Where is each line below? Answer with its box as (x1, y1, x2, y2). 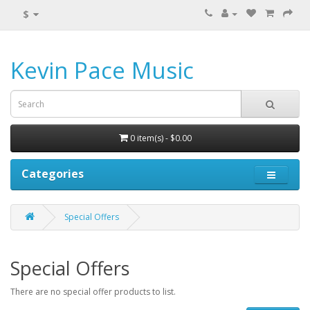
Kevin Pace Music (10, 55, 194, 86)
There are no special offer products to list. (10, 286, 176, 298)
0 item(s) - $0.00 (129, 132, 192, 144)
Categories (21, 166, 84, 181)
